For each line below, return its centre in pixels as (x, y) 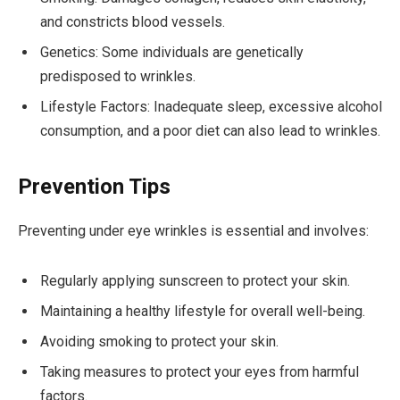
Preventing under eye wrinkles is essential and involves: (193, 231)
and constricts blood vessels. (133, 21)
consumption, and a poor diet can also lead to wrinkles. (210, 130)
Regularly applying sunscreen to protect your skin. (195, 280)
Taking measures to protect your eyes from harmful (200, 371)
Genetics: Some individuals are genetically (172, 52)
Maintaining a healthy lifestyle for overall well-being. (203, 311)
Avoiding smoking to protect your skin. (159, 341)
